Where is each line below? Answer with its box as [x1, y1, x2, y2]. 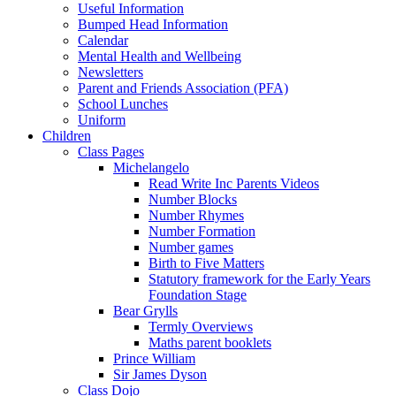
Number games [148, 240, 233, 255]
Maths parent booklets [148, 335, 271, 351]
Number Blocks [148, 192, 237, 208]
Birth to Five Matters [148, 255, 264, 271]
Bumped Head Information [78, 17, 228, 33]
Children [42, 128, 91, 144]
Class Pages [78, 144, 144, 160]
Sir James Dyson [113, 367, 207, 383]
